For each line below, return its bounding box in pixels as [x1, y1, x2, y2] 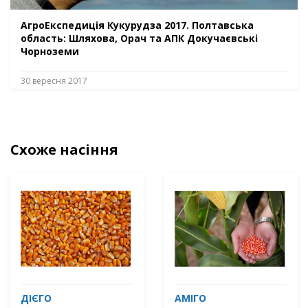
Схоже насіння [10, 140, 118, 159]
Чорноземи [21, 45, 79, 58]
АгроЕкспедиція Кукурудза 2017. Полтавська [21, 19, 254, 32]
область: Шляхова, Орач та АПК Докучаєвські [21, 32, 258, 45]
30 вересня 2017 [21, 75, 87, 87]
